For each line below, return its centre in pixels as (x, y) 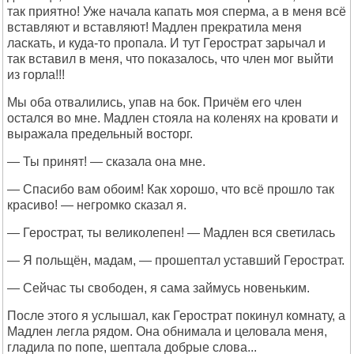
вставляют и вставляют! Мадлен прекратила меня (154, 27)
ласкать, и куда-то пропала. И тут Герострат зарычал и (166, 43)
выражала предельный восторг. (100, 134)
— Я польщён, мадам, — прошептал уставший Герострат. (176, 260)
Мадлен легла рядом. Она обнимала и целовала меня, (167, 331)
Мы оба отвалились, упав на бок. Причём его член (154, 102)
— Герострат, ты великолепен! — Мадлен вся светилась (171, 233)
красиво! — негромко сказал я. (97, 205)
